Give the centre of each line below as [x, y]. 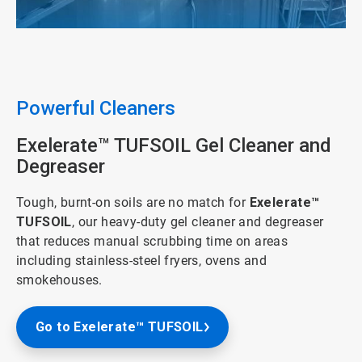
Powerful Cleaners [96, 109]
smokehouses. [59, 280]
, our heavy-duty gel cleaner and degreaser [198, 222]
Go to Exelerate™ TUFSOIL [120, 327]
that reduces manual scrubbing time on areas [152, 242]
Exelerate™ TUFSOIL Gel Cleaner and [174, 146]
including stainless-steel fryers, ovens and [142, 261]
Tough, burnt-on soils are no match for [133, 203]
